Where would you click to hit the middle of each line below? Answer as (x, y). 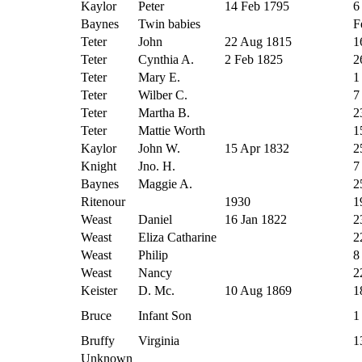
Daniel (155, 219)
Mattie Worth (172, 130)
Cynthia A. (166, 59)
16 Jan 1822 (256, 219)
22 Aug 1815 (258, 41)
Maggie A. (165, 183)
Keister (99, 290)
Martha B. (164, 112)
